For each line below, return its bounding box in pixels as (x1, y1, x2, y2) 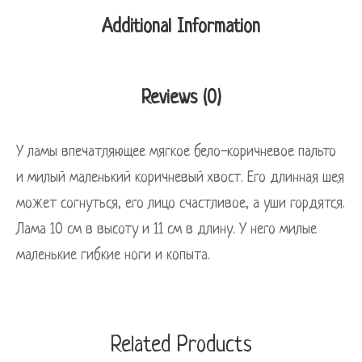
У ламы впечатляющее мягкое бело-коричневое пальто (16, 143, 336, 160)
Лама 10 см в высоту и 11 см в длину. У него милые (16, 221, 317, 238)
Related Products (110, 333, 252, 358)
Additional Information (102, 17, 260, 38)
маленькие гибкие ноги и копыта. (16, 246, 210, 263)
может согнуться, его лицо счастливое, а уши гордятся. (16, 195, 345, 212)
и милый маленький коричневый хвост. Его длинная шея (16, 169, 344, 186)
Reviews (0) (141, 88, 221, 109)
